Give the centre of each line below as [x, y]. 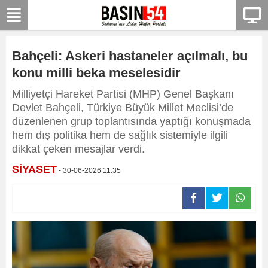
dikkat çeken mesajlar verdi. [78, 149]
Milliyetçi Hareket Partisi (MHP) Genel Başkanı [123, 94]
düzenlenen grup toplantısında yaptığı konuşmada [131, 121]
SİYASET [34, 169]
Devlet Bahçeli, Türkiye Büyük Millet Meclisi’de [123, 108]
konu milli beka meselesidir [96, 73]
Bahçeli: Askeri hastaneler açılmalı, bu [130, 56]
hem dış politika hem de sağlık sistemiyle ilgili [120, 135]
